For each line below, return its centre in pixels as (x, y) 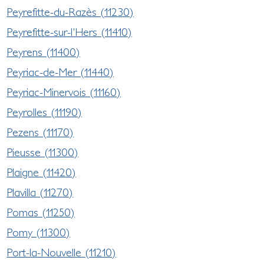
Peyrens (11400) (44, 52)
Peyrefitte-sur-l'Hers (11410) (70, 32)
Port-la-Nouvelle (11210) (62, 252)
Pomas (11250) (41, 212)
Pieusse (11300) (43, 152)
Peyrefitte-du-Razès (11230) (70, 11)
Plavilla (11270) (40, 192)
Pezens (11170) (40, 132)
